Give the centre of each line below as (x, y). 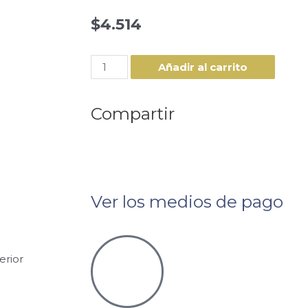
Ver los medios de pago (187, 202)
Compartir (133, 114)
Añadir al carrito (203, 67)
